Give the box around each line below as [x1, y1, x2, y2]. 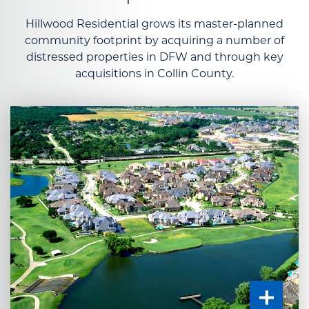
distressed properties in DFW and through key [26, 50, 283, 63]
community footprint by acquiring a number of [25, 33, 284, 47]
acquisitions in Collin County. [75, 66, 234, 80]
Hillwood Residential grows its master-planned [26, 17, 283, 30]
